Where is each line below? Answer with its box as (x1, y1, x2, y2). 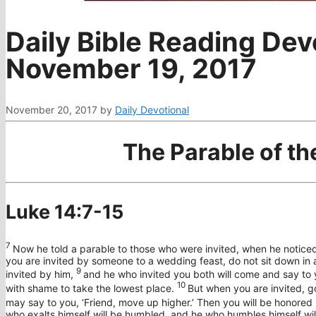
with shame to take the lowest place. (6, 282, 174, 295)
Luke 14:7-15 (6, 200, 123, 224)
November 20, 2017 (6, 104, 97, 116)
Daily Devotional (115, 104, 189, 116)
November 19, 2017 (6, 51, 257, 85)
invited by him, (6, 268, 73, 281)
